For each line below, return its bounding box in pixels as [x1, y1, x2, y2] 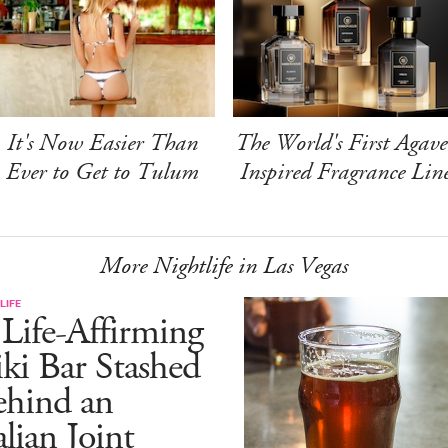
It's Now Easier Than [7, 126, 199, 159]
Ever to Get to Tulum [6, 155, 200, 188]
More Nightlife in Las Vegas [100, 249, 348, 282]
